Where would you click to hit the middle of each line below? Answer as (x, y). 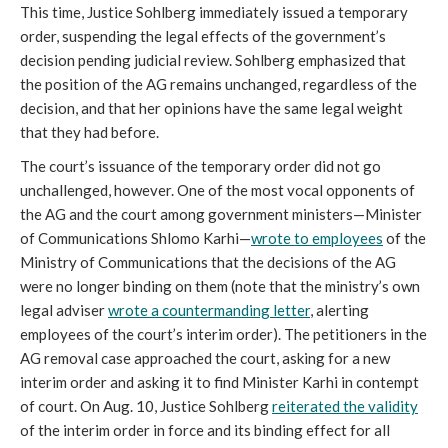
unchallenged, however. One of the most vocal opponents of (217, 190)
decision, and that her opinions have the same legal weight (211, 108)
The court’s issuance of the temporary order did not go (200, 166)
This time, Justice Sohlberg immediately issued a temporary (214, 12)
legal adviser (64, 310)
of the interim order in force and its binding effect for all (205, 430)
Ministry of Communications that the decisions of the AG (208, 262)
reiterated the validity (345, 406)
